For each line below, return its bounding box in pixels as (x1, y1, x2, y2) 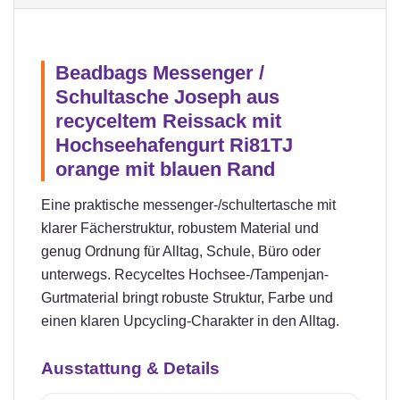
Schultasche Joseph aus (55, 85, 279, 108)
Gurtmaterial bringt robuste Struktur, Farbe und (41, 289, 333, 305)
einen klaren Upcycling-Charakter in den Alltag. (41, 312, 339, 329)
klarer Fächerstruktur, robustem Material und (41, 220, 319, 236)
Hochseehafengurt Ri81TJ (55, 133, 293, 156)
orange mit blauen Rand (55, 157, 275, 180)
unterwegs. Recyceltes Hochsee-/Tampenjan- (41, 266, 329, 282)
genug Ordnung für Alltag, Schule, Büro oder (41, 243, 321, 259)
